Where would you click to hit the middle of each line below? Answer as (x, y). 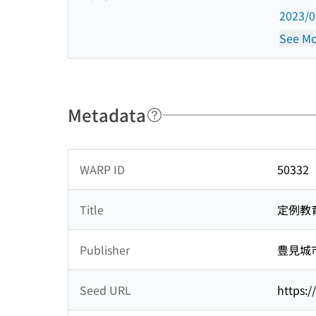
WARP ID (102, 169)
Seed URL (105, 290)
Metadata (107, 115)
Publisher (105, 250)
